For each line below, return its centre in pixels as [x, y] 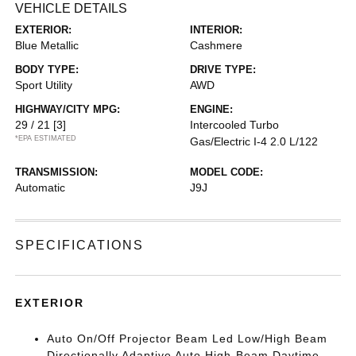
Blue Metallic [47, 45]
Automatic [41, 188]
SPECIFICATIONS [80, 245]
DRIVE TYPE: [223, 70]
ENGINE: [211, 109]
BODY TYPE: [47, 70]
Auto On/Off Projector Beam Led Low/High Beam [188, 339]
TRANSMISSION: [57, 172]
